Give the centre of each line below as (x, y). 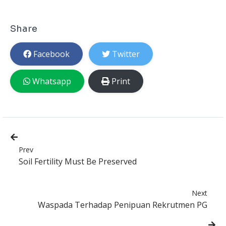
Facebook (51, 54)
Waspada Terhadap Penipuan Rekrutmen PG (123, 205)
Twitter (126, 54)
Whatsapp (52, 81)
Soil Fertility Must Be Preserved (78, 162)
